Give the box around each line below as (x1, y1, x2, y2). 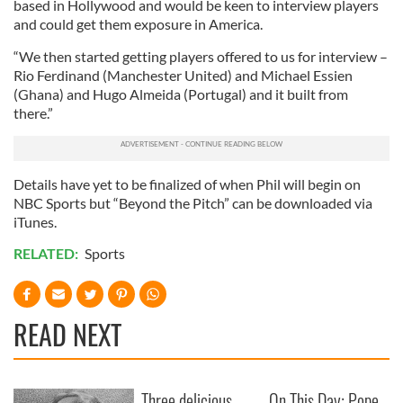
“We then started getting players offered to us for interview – (13, 48, 388, 65)
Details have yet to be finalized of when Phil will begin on (13, 175, 361, 193)
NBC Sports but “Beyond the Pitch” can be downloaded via (13, 194, 372, 211)
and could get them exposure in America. (13, 15, 263, 32)
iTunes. (13, 213, 57, 230)
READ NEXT (13, 314, 121, 354)
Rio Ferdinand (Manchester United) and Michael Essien (13, 67, 353, 84)
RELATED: (13, 245, 81, 262)
